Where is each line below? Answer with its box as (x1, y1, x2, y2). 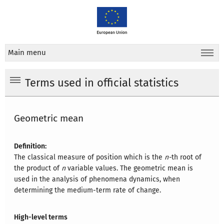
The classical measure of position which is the (14, 153, 165, 162)
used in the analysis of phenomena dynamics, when (14, 175, 180, 184)
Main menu (8, 47, 46, 57)
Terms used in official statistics (25, 76, 178, 89)
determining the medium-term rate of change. (14, 186, 161, 195)
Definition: (14, 142, 47, 151)
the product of (14, 164, 62, 173)
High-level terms (14, 213, 68, 222)
